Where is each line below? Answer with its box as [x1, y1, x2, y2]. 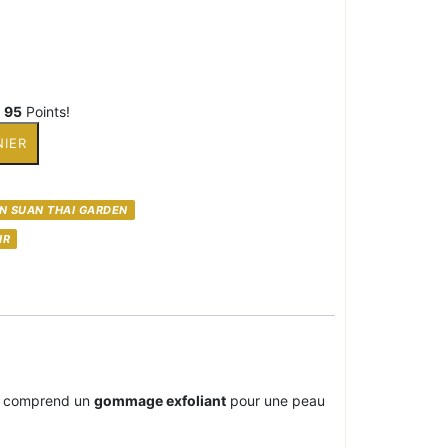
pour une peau [226, 391, 325, 409]
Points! [22, 102, 71, 120]
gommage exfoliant [94, 391, 226, 409]
